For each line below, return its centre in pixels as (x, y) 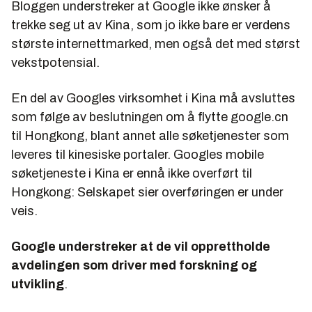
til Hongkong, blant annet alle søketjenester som (150, 135)
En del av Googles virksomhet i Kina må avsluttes (153, 98)
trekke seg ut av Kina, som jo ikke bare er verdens (151, 25)
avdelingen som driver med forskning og (134, 265)
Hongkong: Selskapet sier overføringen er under (147, 192)
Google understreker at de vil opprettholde (141, 246)
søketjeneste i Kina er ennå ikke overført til (132, 173)
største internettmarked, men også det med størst (156, 44)
